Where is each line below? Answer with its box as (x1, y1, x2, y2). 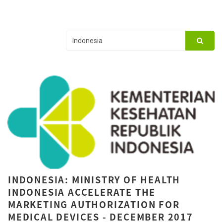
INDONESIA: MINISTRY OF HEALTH (8, 172, 181, 186)
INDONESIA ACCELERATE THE (8, 185, 156, 199)
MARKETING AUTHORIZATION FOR (8, 197, 180, 211)
